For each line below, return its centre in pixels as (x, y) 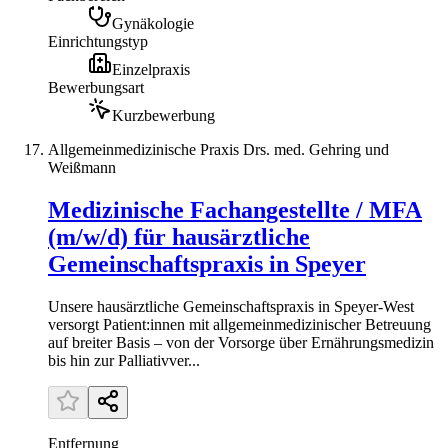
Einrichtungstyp (98, 41)
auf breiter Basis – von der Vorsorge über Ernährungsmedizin (241, 342)
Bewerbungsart (96, 87)
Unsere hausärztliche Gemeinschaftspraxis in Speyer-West (231, 306)
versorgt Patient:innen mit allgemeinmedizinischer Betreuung (239, 324)
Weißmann (82, 167)
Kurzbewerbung (163, 115)
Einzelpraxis (151, 69)
